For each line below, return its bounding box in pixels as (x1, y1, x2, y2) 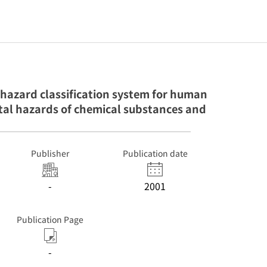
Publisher (31, 147, 69, 159)
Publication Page (17, 213, 83, 225)
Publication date (122, 147, 188, 159)
